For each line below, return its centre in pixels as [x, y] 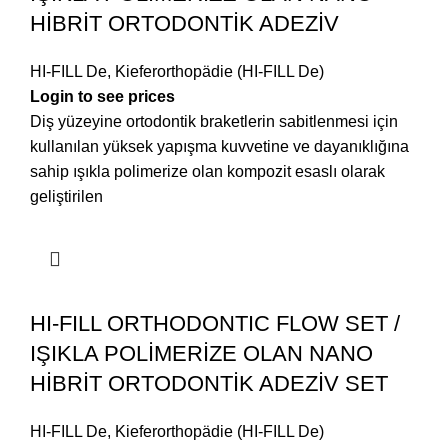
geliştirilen [66, 197]
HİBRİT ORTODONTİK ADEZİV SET [209, 384]
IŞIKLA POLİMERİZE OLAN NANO [201, 354]
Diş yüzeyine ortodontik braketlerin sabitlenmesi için [214, 122]
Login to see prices [102, 97]
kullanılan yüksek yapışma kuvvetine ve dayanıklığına [219, 147]
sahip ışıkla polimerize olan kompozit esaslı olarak [207, 172]
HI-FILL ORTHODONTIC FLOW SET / [215, 324]
